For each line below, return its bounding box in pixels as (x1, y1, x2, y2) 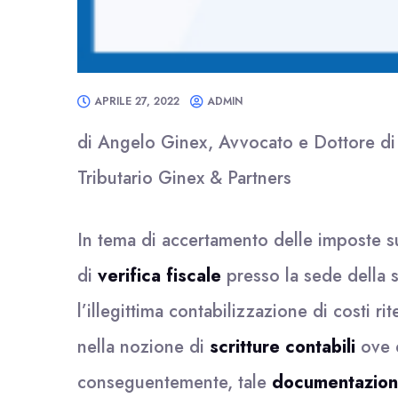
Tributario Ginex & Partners (77, 165, 291, 191)
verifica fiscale (98, 263, 221, 289)
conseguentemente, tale (77, 370, 272, 395)
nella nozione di (77, 334, 210, 360)
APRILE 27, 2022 (94, 93, 179, 109)
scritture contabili (210, 334, 355, 360)
